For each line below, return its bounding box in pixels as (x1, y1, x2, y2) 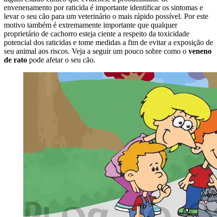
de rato (4, 56, 27, 64)
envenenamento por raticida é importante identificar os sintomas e (4, 3, 203, 12)
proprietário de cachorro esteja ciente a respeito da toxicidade (4, 30, 189, 38)
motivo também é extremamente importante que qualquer (4, 21, 177, 30)
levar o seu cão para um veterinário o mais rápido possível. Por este (4, 12, 208, 21)
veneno (188, 47, 212, 56)
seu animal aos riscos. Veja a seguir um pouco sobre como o (4, 47, 188, 56)
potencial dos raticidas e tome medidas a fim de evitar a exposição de (4, 38, 213, 47)
